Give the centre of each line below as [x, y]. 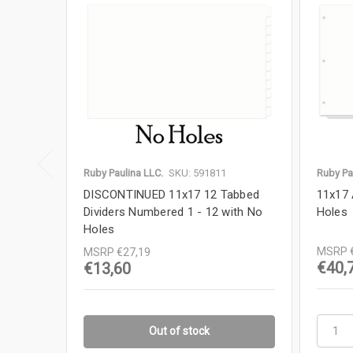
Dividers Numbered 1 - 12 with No [173, 212]
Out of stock [179, 331]
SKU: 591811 [197, 173]
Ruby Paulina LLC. [123, 173]
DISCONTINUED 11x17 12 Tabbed [171, 195]
